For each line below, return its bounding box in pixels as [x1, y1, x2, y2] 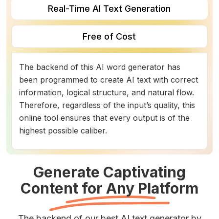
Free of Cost [83, 31, 136, 42]
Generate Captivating [33, 163, 186, 181]
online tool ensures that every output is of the [19, 113, 190, 123]
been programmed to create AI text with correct [19, 75, 198, 85]
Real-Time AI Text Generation [48, 3, 171, 14]
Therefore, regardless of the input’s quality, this [19, 100, 196, 110]
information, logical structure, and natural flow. [19, 88, 195, 97]
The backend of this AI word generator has [19, 62, 181, 72]
